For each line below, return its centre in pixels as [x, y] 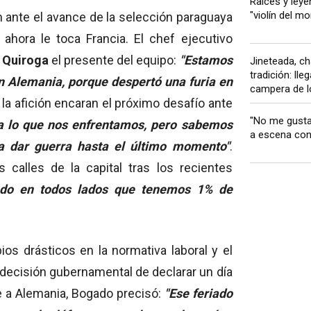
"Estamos [204, 60]
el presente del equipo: [112, 60]
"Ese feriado [198, 294]
